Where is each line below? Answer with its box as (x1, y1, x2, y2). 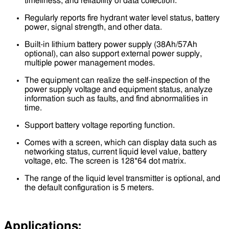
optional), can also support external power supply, (25, 49, 202, 58)
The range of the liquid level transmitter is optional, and (25, 174, 220, 182)
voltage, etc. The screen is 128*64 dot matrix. (25, 156, 186, 165)
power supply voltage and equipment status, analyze (25, 85, 213, 94)
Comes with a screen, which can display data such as (25, 138, 217, 147)
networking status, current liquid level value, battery (25, 147, 207, 156)
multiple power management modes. (25, 58, 155, 67)
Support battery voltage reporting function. (25, 121, 175, 129)
